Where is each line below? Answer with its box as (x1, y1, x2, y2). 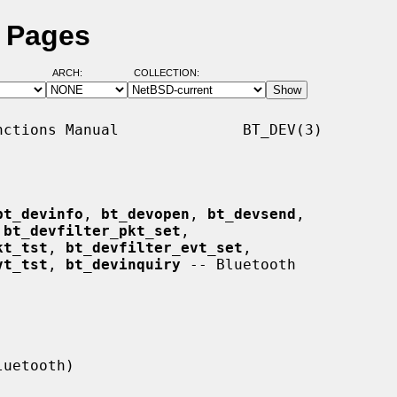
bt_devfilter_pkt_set (4, 222, 181, 239)
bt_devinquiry (66, 255, 181, 273)
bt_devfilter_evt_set (66, 238, 243, 256)
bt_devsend (207, 205, 296, 222)
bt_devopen (101, 205, 190, 222)
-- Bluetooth (181, 255, 296, 273)
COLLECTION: (133, 67, 199, 79)
